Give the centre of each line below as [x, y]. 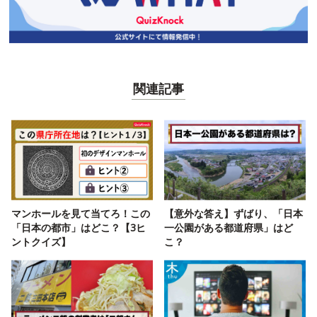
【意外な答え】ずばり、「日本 [234, 214]
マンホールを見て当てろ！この [81, 214]
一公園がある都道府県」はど [229, 228]
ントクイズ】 [41, 242]
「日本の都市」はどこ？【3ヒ [79, 228]
